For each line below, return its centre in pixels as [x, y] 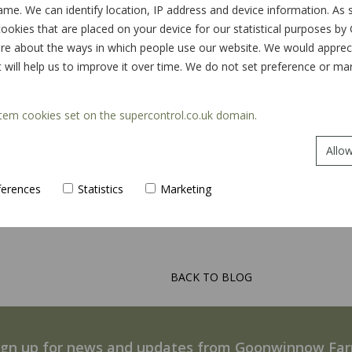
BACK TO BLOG [211, 277]
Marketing [186, 189]
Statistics [101, 189]
